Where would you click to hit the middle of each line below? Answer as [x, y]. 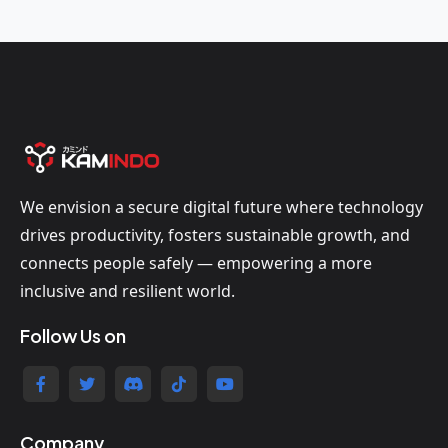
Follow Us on [73, 335]
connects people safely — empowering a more [196, 262]
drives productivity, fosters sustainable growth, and [215, 234]
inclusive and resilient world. [127, 290]
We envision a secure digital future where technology [221, 206]
